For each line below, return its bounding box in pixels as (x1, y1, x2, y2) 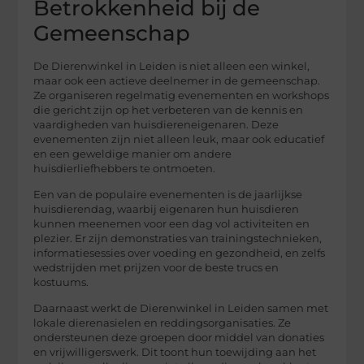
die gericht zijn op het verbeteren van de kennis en (33, 103, 304, 116)
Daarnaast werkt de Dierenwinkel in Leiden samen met (33, 302, 329, 315)
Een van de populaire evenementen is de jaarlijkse (33, 188, 303, 201)
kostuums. (33, 276, 89, 289)
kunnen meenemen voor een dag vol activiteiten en (33, 218, 310, 231)
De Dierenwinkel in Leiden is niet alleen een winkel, (33, 59, 310, 72)
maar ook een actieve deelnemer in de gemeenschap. (33, 74, 321, 87)
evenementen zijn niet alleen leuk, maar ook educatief (33, 132, 325, 145)
